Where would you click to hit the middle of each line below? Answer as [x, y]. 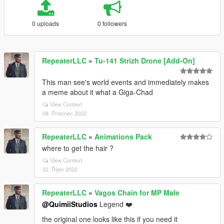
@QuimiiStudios [70, 204]
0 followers [112, 23]
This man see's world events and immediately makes [125, 82]
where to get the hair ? [78, 148]
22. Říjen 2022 [60, 169]
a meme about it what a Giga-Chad [97, 92]
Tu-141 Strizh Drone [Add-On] [145, 60]
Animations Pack [123, 136]
